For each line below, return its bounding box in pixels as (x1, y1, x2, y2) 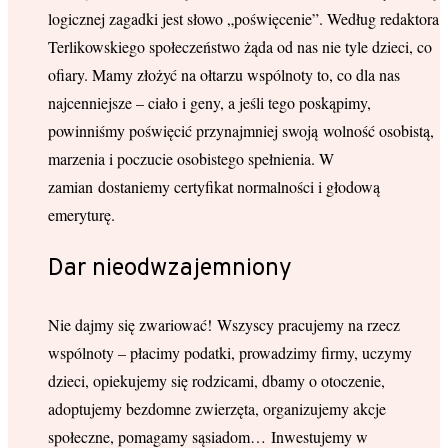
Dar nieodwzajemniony (48, 254, 292, 285)
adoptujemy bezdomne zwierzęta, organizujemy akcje (48, 398, 386, 420)
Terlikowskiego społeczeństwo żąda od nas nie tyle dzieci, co (48, 35, 432, 57)
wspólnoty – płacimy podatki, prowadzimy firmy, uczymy (48, 342, 412, 364)
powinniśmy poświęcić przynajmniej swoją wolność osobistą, (48, 119, 434, 141)
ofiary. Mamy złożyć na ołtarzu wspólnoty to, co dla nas (48, 63, 400, 85)
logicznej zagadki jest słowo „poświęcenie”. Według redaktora (48, 7, 439, 29)
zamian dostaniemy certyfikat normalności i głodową (48, 175, 380, 197)
